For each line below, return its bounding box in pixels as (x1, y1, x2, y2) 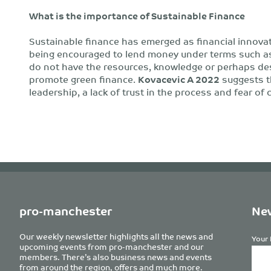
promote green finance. (29, 71, 138, 87)
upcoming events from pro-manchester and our (19, 240, 204, 254)
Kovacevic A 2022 (138, 71, 220, 87)
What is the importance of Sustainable (29, 7, 209, 24)
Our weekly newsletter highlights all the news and (19, 229, 213, 244)
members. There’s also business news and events (19, 250, 212, 264)
